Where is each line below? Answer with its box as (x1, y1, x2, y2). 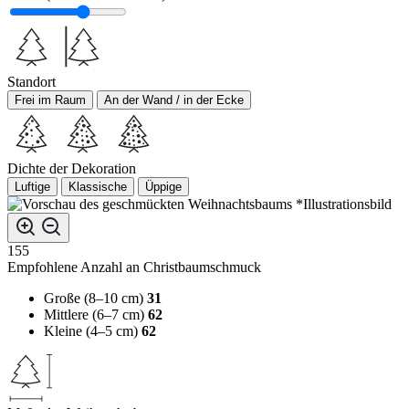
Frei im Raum (15, 93, 86, 108)
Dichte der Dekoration (7, 161, 136, 177)
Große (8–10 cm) (44, 290, 143, 307)
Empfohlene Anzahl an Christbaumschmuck (7, 259, 261, 276)
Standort (7, 74, 56, 90)
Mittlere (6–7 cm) (44, 307, 144, 323)
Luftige (15, 180, 50, 194)
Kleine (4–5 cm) (44, 323, 138, 340)
